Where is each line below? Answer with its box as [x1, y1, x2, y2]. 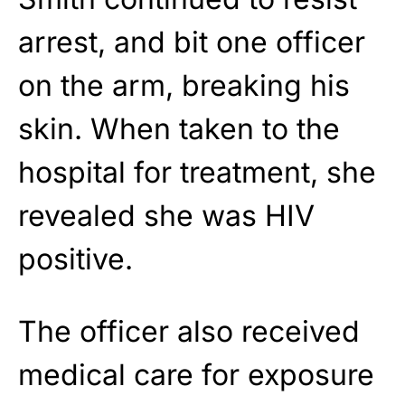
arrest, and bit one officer [18, 24, 365, 60]
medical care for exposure [18, 356, 374, 392]
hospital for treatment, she [18, 154, 376, 190]
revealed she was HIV [18, 197, 315, 233]
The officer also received [18, 313, 360, 349]
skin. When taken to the [18, 110, 340, 146]
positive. [18, 240, 133, 277]
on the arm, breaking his [18, 67, 350, 103]
